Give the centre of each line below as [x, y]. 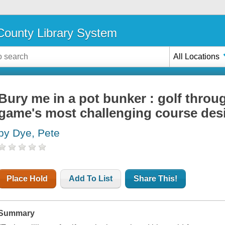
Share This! [156, 179]
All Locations [197, 56]
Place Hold [27, 179]
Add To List [91, 179]
